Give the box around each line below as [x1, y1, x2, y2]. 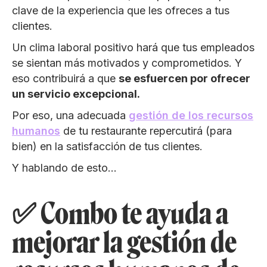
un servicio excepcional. [12, 87, 140, 100]
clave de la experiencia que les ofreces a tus [12, 4, 229, 17]
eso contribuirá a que [12, 72, 119, 85]
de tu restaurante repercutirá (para [60, 124, 232, 137]
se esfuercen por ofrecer [119, 72, 250, 85]
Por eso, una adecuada [12, 108, 129, 122]
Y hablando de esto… [12, 161, 117, 174]
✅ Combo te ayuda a [12, 196, 228, 231]
